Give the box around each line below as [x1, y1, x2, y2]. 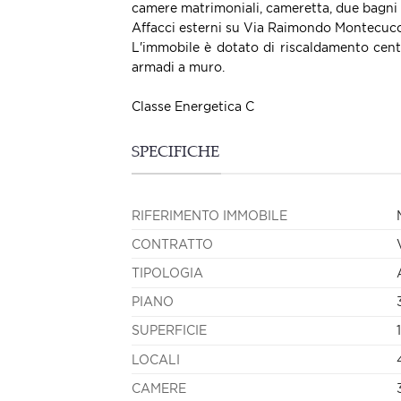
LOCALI [132, 352, 180, 366]
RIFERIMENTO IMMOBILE [132, 208, 287, 222]
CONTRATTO [132, 236, 213, 251]
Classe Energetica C [132, 99, 254, 114]
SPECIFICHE [132, 146, 219, 162]
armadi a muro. [132, 60, 225, 74]
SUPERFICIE [132, 323, 207, 337]
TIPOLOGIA [132, 266, 203, 280]
